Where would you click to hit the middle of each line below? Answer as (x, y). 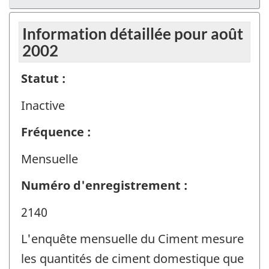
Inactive (43, 105)
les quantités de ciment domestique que (132, 259)
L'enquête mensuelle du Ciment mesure (132, 239)
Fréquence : (56, 132)
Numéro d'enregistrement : (104, 186)
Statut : (43, 79)
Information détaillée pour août (133, 34)
